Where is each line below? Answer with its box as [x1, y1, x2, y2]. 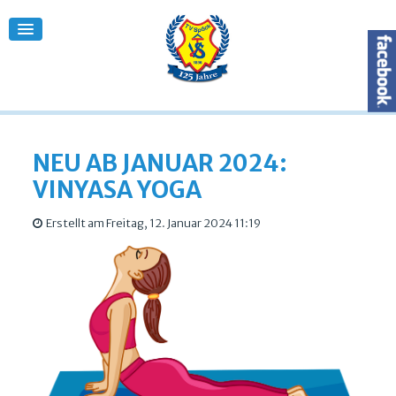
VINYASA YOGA [32, 175, 202, 204]
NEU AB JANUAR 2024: [32, 148, 287, 178]
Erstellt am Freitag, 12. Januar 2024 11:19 [43, 216, 261, 231]
